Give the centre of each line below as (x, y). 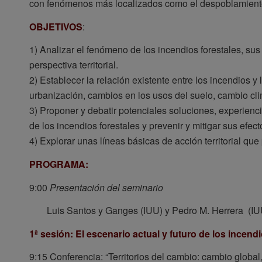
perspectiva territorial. (74, 65)
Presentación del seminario (106, 187)
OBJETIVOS (56, 26)
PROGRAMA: (60, 164)
